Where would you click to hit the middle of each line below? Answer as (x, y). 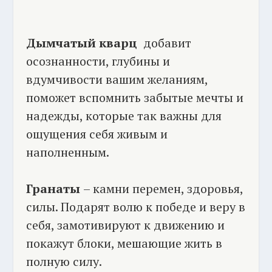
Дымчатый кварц (81, 42)
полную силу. (64, 261)
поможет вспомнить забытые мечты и (134, 97)
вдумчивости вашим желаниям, (117, 79)
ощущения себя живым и (97, 134)
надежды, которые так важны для (124, 115)
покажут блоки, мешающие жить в (124, 243)
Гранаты (54, 188)
